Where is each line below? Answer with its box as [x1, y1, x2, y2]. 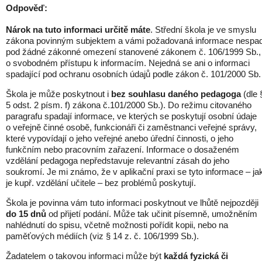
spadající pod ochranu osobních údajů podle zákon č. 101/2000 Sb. [6, 69, 261, 80]
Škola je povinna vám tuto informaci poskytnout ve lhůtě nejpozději [6, 198, 258, 208]
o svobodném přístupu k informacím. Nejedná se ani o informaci [6, 58, 250, 68]
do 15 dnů [6, 209, 46, 219]
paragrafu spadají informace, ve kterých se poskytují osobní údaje [6, 111, 257, 122]
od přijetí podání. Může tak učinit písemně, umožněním [46, 209, 257, 219]
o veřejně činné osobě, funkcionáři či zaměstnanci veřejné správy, [6, 122, 257, 133]
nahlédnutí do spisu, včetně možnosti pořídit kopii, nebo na [6, 220, 228, 230]
